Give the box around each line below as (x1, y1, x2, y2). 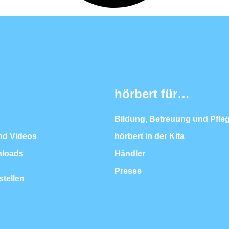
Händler (114, 149, 145, 158)
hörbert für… (114, 86, 190, 101)
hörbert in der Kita (114, 131, 185, 141)
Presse (114, 166, 142, 175)
